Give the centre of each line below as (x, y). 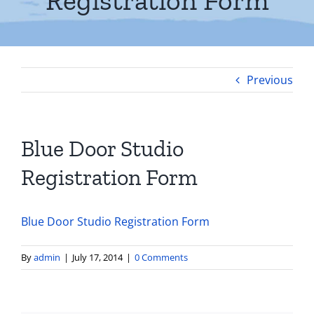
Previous (270, 80)
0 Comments (161, 257)
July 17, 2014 (97, 257)
